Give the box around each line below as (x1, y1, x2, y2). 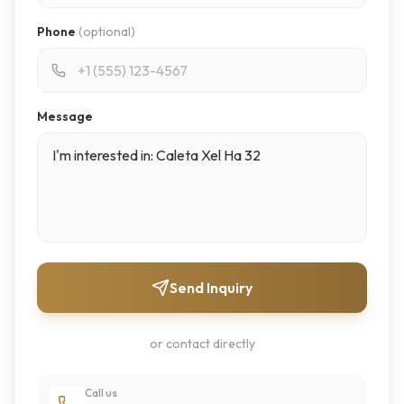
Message (37, 108, 93, 124)
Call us (85, 386, 117, 399)
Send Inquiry (170, 279, 252, 297)
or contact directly (149, 335, 255, 352)
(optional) (78, 23, 135, 40)
